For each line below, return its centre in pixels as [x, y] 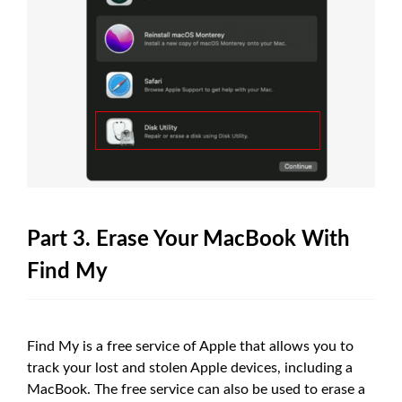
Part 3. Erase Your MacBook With [188, 239]
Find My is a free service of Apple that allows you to [190, 346]
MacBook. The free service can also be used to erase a [196, 389]
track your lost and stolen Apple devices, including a [190, 367]
